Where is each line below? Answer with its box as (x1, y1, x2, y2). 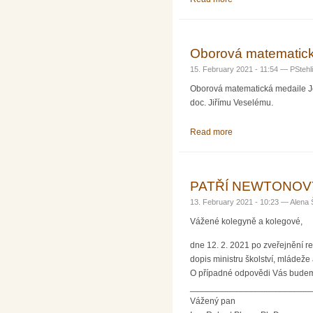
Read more (190, 126, 233, 137)
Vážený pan (190, 296, 235, 307)
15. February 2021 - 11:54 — (190, 65, 290, 74)
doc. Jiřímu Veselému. (190, 97, 273, 108)
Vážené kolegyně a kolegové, (190, 216, 303, 226)
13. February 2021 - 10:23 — (190, 198, 290, 207)
